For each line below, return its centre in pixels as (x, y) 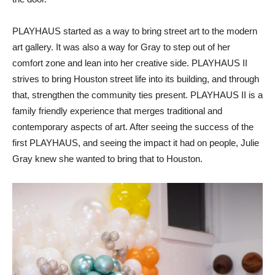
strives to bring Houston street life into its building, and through (136, 79)
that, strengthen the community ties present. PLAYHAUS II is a (137, 95)
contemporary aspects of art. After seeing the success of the (133, 126)
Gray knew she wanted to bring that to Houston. (107, 158)
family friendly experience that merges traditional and (117, 110)
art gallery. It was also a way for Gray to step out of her (121, 47)
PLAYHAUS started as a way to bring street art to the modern (135, 31)
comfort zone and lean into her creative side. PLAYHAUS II (130, 63)
